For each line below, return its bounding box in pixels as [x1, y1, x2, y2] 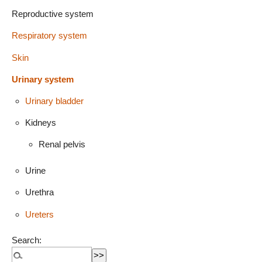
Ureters [25, 209, 54, 219]
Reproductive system [12, 9, 94, 19]
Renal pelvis [38, 139, 85, 150]
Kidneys [25, 118, 56, 128]
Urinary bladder [25, 96, 84, 106]
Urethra [25, 187, 54, 198]
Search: [12, 235, 42, 246]
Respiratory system [12, 30, 87, 41]
